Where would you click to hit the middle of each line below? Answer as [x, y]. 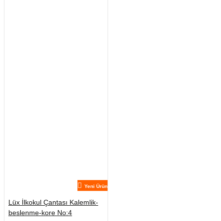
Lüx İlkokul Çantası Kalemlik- [53, 203]
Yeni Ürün [96, 186]
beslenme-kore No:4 [40, 213]
